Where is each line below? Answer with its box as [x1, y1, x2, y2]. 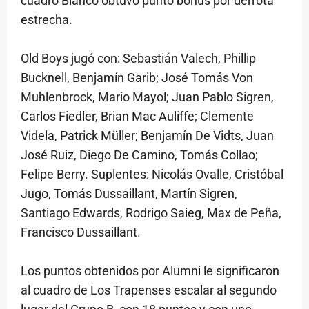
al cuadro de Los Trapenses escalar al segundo [21, 283, 277, 298]
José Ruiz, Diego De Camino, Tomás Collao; [21, 148, 258, 163]
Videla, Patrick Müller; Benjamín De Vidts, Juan [21, 128, 274, 143]
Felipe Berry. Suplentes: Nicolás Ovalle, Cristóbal [21, 167, 283, 182]
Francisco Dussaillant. [21, 225, 141, 240]
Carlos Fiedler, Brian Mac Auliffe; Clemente [21, 109, 254, 124]
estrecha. [21, 12, 72, 28]
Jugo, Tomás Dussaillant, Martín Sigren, [21, 186, 237, 201]
